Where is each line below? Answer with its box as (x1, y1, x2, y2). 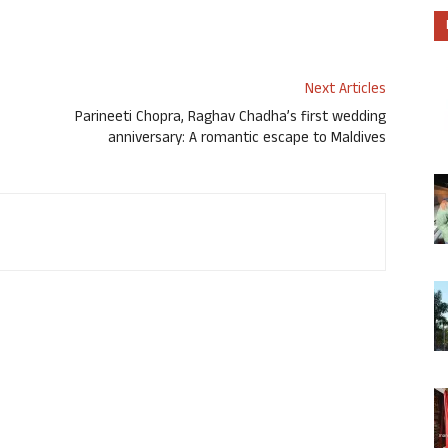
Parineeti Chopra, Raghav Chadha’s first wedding (75, 106, 386, 132)
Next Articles (305, 78, 386, 104)
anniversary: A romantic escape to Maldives (108, 127, 386, 153)
